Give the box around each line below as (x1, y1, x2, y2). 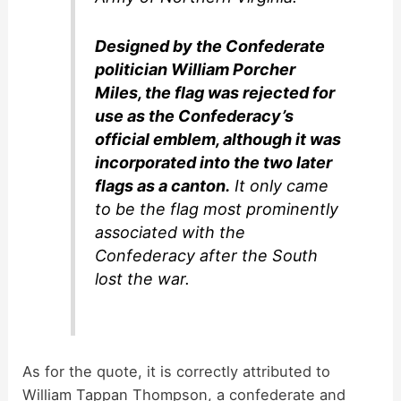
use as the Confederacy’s (95, 106, 294, 125)
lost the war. (95, 269, 191, 288)
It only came (230, 175, 329, 195)
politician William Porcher (95, 59, 296, 79)
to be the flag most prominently (95, 199, 339, 218)
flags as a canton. (95, 175, 231, 195)
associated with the (95, 222, 246, 242)
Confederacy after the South (95, 245, 319, 265)
